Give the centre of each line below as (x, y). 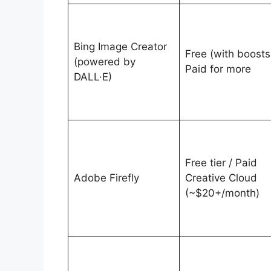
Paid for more (218, 69)
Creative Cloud (221, 178)
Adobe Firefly (106, 178)
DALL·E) (93, 77)
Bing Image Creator (120, 46)
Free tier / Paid (221, 162)
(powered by (104, 61)
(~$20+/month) (222, 193)
